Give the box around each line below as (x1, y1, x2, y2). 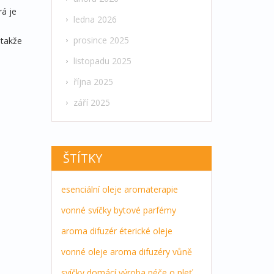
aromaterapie (124, 183, 178, 196)
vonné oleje (61, 246, 108, 258)
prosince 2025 (73, 34, 129, 46)
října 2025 (73, 76, 113, 88)
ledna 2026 (73, 13, 117, 26)
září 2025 (73, 97, 110, 109)
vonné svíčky (61, 204, 111, 217)
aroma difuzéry (109, 246, 170, 258)
